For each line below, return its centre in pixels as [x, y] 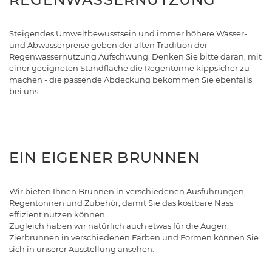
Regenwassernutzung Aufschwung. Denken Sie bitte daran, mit [135, 57]
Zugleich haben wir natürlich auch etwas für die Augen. [119, 226]
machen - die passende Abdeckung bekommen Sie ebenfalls [131, 80]
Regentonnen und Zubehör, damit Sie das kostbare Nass [121, 203]
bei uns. [25, 91]
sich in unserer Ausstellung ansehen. [82, 249]
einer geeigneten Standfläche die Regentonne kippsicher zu [129, 68]
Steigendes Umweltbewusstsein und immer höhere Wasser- [128, 34]
